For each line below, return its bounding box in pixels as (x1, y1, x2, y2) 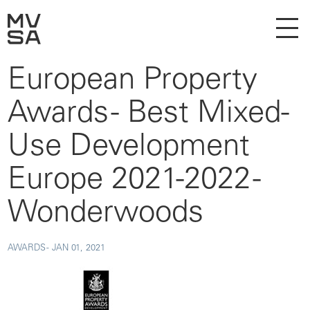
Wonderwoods (8, 199, 203, 230)
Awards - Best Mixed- (8, 100, 289, 130)
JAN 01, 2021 (52, 244, 105, 253)
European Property (8, 66, 257, 97)
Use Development (8, 133, 250, 163)
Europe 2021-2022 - (8, 166, 261, 197)
